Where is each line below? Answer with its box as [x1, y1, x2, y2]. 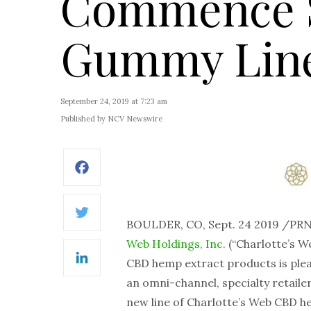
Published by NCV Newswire [60, 114, 162, 124]
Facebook [110, 169, 160, 183]
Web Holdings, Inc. [126, 236, 226, 251]
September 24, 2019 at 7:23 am [60, 96, 167, 106]
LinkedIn [110, 260, 156, 274]
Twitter [110, 215, 151, 228]
